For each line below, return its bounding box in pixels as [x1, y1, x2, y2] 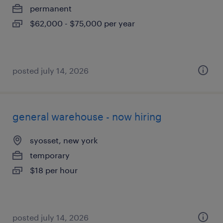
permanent [30, 3, 72, 13]
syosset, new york [30, 135, 98, 145]
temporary [30, 150, 70, 160]
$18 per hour [30, 165, 78, 175]
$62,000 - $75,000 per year [30, 18, 135, 28]
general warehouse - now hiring [12, 111, 162, 122]
